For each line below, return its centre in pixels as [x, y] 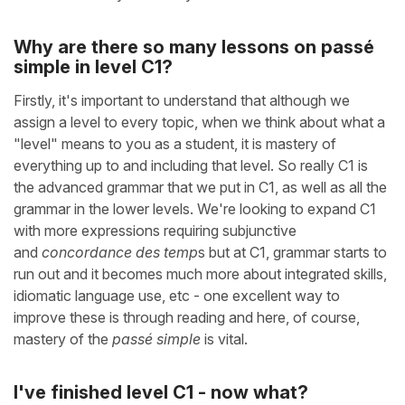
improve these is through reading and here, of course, [187, 318]
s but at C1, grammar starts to [292, 253]
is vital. [224, 339]
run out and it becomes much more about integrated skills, [200, 274]
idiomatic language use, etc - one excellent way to [177, 296]
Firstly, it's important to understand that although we [182, 101]
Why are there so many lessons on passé [194, 47]
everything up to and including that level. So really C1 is [191, 166]
